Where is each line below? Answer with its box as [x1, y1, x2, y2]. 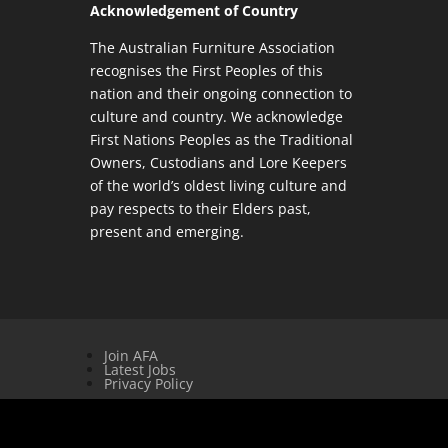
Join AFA [103, 346, 158, 366]
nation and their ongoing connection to [89, 84, 352, 104]
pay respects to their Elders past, [89, 199, 311, 219]
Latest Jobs [103, 360, 176, 380]
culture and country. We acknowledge [89, 107, 343, 127]
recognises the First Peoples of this [89, 61, 323, 81]
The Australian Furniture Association [89, 38, 335, 58]
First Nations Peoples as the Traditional [89, 130, 353, 150]
